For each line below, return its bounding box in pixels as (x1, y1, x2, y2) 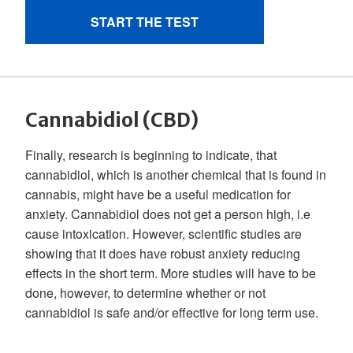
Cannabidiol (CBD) (25, 108, 199, 132)
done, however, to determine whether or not (25, 284, 266, 302)
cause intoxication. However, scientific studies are (25, 225, 302, 243)
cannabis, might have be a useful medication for (25, 185, 291, 203)
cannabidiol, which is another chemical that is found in (25, 165, 326, 184)
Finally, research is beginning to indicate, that (25, 146, 277, 164)
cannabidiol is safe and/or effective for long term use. (25, 303, 318, 321)
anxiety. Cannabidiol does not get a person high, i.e (25, 205, 310, 223)
